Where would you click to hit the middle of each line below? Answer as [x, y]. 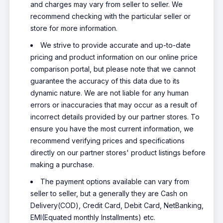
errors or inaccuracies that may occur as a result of [114, 105]
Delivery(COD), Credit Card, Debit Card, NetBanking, [117, 206]
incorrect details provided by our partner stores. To [115, 117]
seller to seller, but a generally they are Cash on [109, 194]
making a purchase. [62, 165]
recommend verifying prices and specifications [108, 141]
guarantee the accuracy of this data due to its [105, 81]
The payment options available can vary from [115, 182]
